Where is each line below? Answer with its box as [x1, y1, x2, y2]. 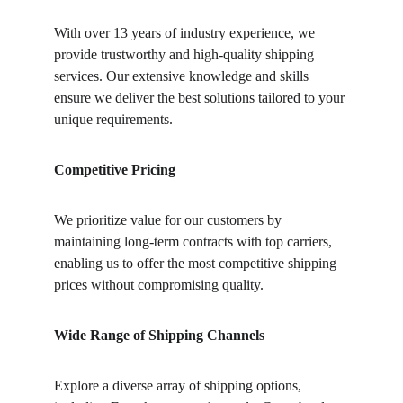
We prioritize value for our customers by [54, 212, 285, 228]
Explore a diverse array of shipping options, [54, 378, 305, 393]
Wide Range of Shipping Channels [54, 327, 264, 343]
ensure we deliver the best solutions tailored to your [54, 90, 348, 105]
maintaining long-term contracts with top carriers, [54, 234, 336, 249]
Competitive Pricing [54, 162, 175, 177]
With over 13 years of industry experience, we [54, 25, 318, 40]
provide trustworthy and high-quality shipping [54, 47, 318, 62]
